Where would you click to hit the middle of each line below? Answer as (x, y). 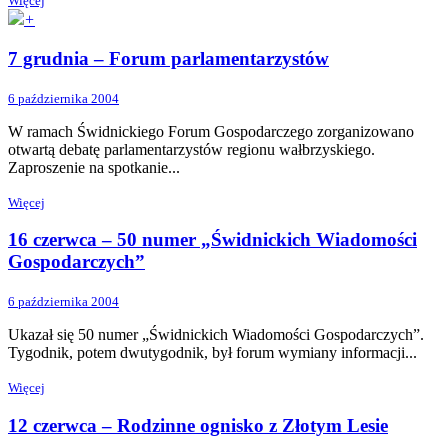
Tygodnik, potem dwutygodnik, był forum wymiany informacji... (212, 353)
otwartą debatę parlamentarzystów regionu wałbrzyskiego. (191, 149)
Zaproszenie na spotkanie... (94, 167)
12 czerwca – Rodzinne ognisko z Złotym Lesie (198, 425)
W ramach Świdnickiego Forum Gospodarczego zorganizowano (211, 131)
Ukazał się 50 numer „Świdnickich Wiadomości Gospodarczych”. (216, 335)
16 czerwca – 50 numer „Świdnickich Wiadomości (212, 240)
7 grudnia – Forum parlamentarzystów (168, 58)
